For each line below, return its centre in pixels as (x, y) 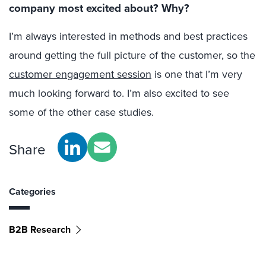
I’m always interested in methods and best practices (128, 36)
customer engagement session (80, 74)
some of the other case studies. (81, 112)
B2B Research (40, 229)
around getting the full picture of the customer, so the (132, 55)
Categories (32, 191)
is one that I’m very (197, 74)
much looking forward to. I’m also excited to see (119, 93)
